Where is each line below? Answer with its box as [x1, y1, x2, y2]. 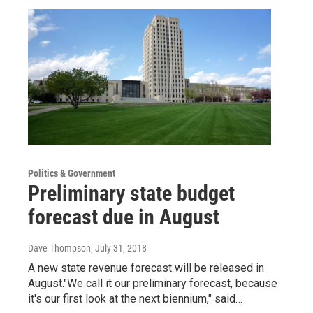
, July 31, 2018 [91, 242, 147, 254]
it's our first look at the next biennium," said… [28, 291, 242, 305]
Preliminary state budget [28, 180, 235, 205]
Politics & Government [28, 167, 115, 179]
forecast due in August [28, 204, 219, 229]
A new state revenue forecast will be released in [28, 261, 264, 275]
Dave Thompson [28, 242, 91, 254]
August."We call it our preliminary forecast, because [28, 276, 277, 290]
